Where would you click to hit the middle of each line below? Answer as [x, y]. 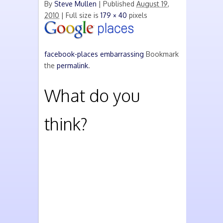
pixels [137, 15]
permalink [72, 65]
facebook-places [71, 54]
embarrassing [122, 54]
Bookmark [162, 54]
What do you [92, 95]
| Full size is [80, 15]
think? [66, 124]
